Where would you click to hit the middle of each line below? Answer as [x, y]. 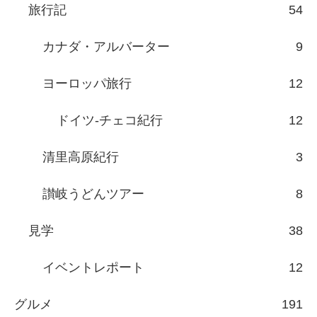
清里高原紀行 [81, 157]
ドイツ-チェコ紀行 [110, 121]
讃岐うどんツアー [93, 194]
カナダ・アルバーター [106, 47]
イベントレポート [93, 268]
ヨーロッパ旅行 [87, 84]
